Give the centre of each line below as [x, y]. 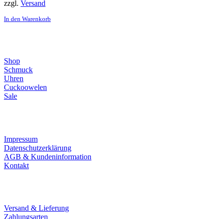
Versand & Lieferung [36, 208]
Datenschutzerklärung [38, 148]
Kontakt [16, 165]
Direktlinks [33, 40]
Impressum [21, 139]
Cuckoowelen [25, 88]
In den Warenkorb [27, 19]
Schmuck [18, 70]
